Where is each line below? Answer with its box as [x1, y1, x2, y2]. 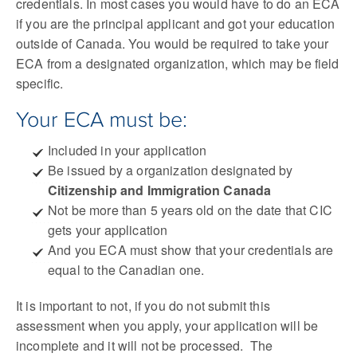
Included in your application [48, 140, 207, 159]
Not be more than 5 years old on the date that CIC [48, 200, 332, 219]
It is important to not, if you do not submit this [16, 296, 270, 315]
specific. [16, 73, 64, 92]
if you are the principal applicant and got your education [16, 14, 335, 33]
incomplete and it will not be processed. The [16, 335, 273, 355]
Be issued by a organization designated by [48, 160, 293, 179]
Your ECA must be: [16, 109, 187, 131]
